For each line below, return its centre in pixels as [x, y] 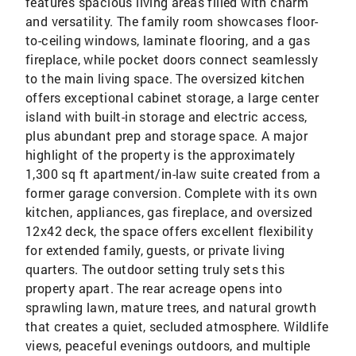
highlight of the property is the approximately [161, 155]
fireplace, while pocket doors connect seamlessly [172, 59]
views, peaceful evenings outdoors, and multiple [168, 345]
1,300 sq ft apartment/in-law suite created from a [173, 174]
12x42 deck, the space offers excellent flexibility [169, 231]
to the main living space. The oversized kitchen [165, 78]
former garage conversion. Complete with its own [172, 193]
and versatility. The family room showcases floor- [172, 21]
